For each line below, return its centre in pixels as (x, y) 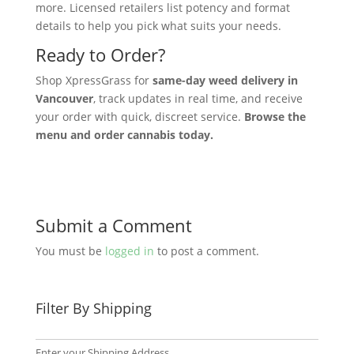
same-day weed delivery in (225, 81)
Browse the (275, 117)
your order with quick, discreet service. (139, 117)
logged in (129, 251)
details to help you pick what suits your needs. (158, 26)
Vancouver (64, 99)
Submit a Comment (113, 226)
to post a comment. (206, 251)
